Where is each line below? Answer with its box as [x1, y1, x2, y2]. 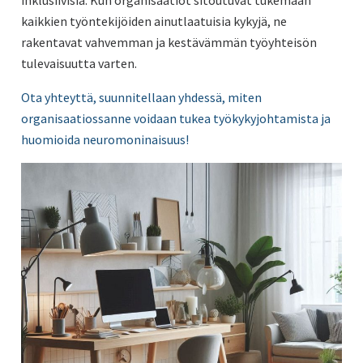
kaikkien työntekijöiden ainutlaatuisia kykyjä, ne [20, 12, 287, 29]
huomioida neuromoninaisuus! [20, 130, 189, 147]
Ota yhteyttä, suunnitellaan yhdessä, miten [20, 88, 262, 105]
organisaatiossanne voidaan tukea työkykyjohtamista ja [20, 109, 331, 126]
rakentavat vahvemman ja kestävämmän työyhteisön [20, 33, 317, 50]
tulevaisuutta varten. [20, 54, 137, 71]
